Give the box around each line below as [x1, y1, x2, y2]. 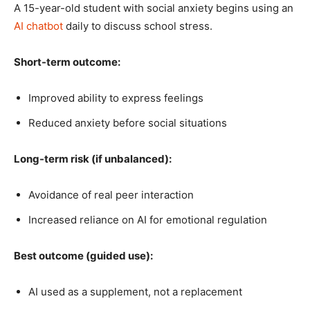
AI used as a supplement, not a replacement [28, 285, 242, 298]
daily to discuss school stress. [63, 19, 212, 33]
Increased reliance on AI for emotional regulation [28, 213, 267, 226]
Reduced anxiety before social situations [28, 116, 227, 129]
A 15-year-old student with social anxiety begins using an [14, 1, 293, 15]
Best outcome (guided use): [14, 249, 153, 262]
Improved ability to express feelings [28, 91, 203, 104]
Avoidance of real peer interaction [28, 188, 194, 201]
